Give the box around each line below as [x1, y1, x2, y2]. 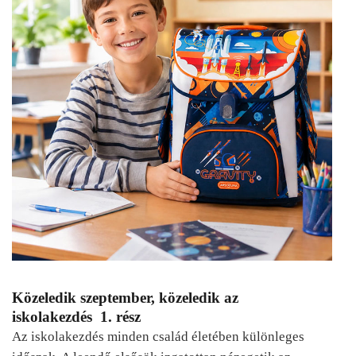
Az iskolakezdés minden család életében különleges [12, 328, 304, 344]
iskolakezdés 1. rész [12, 308, 141, 325]
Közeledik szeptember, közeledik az [12, 288, 238, 306]
